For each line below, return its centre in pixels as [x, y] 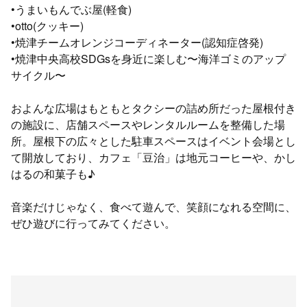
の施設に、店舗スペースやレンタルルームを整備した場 [148, 124]
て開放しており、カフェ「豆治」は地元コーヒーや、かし [153, 157]
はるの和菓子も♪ [53, 173]
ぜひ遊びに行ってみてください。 [93, 223]
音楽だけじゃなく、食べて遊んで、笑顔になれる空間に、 [153, 206]
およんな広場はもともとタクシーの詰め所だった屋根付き [153, 108]
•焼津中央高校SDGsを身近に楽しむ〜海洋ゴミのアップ [148, 58]
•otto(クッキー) [47, 25]
